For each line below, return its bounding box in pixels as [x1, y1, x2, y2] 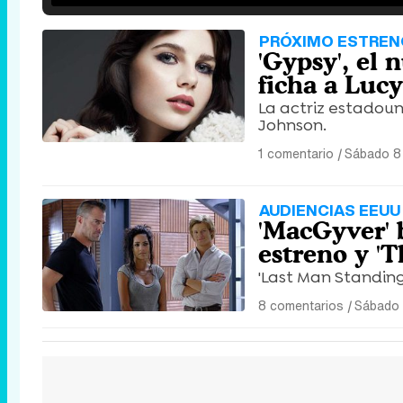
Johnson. [258, 114, 327, 136]
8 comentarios [258, 296, 344, 315]
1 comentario [258, 144, 334, 163]
